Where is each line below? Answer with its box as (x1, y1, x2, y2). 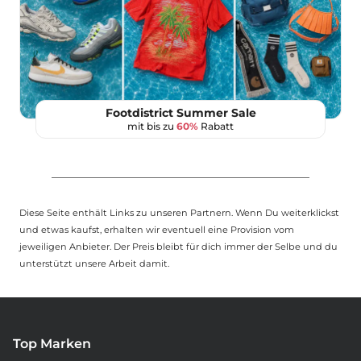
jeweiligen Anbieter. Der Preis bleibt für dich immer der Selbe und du (19, 241, 338, 253)
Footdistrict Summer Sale (105, 105, 256, 120)
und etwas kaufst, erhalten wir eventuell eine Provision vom (19, 224, 294, 236)
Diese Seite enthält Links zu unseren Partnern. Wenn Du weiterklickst (19, 207, 339, 219)
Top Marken (13, 336, 91, 352)
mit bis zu (127, 119, 176, 132)
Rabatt (198, 119, 234, 132)
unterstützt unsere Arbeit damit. (19, 258, 169, 270)
